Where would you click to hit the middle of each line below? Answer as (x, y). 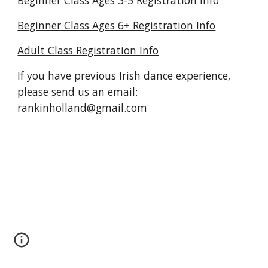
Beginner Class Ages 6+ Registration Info (117, 25)
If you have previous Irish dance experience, (124, 75)
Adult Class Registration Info (88, 50)
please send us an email (77, 92)
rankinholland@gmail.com (83, 108)
